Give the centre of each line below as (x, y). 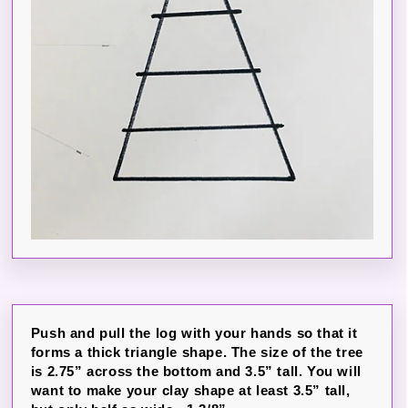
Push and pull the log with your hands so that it (194, 333)
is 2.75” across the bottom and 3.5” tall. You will (196, 371)
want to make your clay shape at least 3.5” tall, (190, 390)
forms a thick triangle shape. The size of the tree (197, 352)
